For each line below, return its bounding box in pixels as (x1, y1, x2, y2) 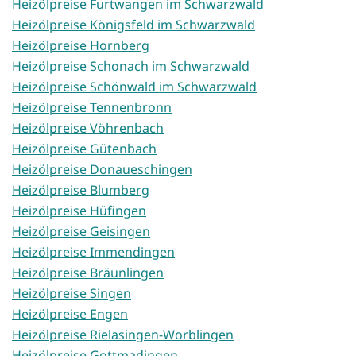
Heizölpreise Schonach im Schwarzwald (12, 57, 250, 75)
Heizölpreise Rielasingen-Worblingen (12, 326, 234, 344)
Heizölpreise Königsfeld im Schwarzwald (12, 16, 255, 34)
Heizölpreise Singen (12, 284, 131, 303)
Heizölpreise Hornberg (12, 37, 149, 55)
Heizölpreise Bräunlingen (12, 264, 164, 282)
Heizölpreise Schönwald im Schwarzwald (12, 78, 257, 96)
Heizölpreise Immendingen (12, 243, 175, 261)
